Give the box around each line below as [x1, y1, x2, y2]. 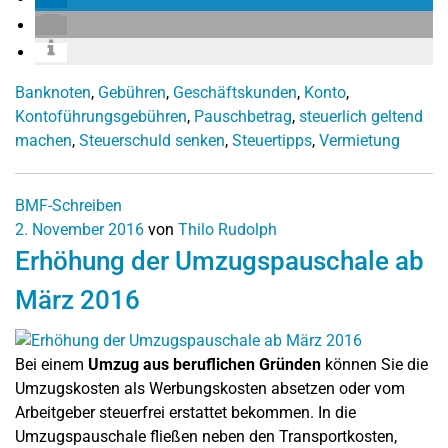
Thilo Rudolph [178, 220, 277, 240]
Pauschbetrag [194, 107, 292, 127]
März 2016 [15, 285, 140, 316]
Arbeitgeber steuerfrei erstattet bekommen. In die [15, 403, 356, 423]
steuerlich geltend [299, 107, 423, 127]
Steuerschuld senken [79, 131, 225, 151]
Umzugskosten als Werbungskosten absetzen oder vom [15, 379, 405, 399]
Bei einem [15, 355, 88, 375]
